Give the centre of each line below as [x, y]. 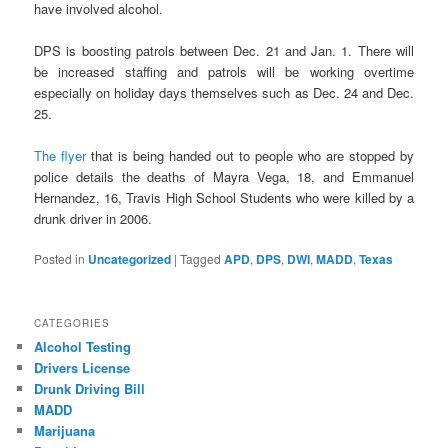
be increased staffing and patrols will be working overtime [224, 71]
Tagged [201, 259]
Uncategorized [130, 259]
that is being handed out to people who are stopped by [250, 155]
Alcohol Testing [83, 347]
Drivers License [82, 368]
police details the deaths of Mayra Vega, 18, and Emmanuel [224, 176]
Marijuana [65, 431]
